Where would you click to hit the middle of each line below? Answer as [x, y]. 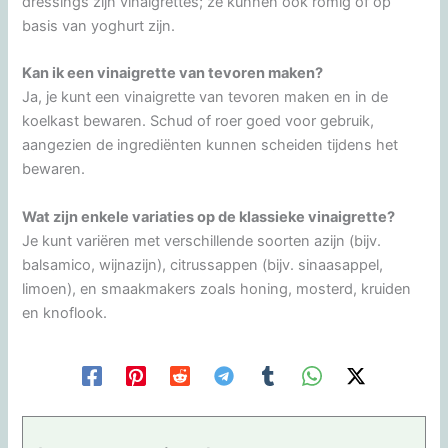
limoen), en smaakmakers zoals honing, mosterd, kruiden [217, 288]
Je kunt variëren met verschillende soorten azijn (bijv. [202, 240]
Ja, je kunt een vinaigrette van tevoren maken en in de [205, 97]
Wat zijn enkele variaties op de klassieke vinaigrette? [209, 216]
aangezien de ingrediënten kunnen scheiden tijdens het [210, 145]
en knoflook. [65, 312]
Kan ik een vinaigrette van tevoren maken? [173, 73]
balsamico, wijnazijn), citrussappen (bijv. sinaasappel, [203, 264]
